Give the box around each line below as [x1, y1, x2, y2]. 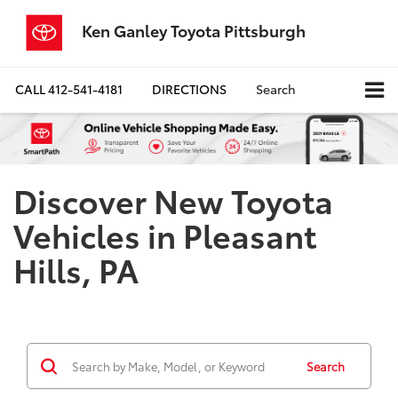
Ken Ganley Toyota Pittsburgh [82, 19, 306, 42]
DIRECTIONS [152, 80, 227, 99]
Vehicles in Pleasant [13, 211, 316, 258]
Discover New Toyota [13, 177, 333, 223]
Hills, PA [13, 246, 139, 292]
